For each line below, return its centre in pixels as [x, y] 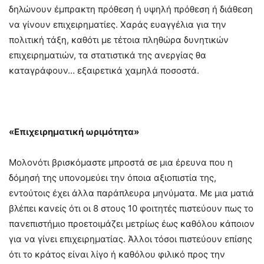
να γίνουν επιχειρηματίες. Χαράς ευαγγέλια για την [118, 25]
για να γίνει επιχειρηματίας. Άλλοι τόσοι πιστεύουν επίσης [131, 239]
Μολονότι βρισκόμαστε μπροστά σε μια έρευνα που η [121, 163]
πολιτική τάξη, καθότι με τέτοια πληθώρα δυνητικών [119, 40]
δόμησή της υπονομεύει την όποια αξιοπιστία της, [113, 178]
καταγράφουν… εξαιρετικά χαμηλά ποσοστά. [104, 71]
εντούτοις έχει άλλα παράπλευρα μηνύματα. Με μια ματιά [131, 193]
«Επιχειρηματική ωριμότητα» [74, 132]
